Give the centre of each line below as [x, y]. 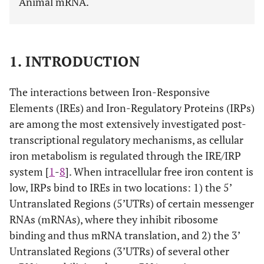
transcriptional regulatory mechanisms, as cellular [126, 140]
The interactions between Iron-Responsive [110, 92]
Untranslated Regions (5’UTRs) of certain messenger [132, 203]
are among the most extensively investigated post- [128, 124]
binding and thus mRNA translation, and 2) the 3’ [125, 235]
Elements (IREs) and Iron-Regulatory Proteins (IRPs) [132, 108]
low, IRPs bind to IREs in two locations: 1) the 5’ [121, 187]
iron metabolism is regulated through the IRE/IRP [125, 156]
